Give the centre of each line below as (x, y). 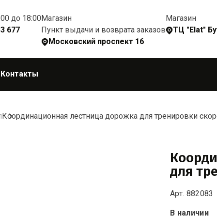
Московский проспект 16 (96, 41)
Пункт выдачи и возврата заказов (103, 30)
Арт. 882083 (192, 194)
